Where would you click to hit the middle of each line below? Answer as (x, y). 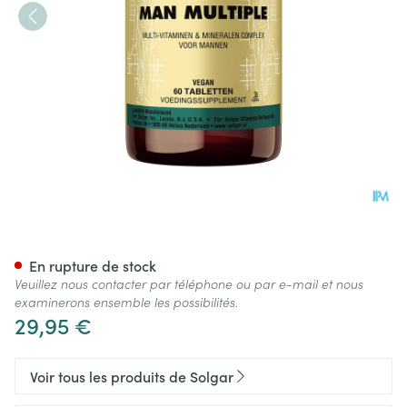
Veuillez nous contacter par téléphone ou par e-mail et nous (189, 283)
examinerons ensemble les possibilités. (126, 302)
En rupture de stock (93, 265)
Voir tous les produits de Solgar (132, 376)
